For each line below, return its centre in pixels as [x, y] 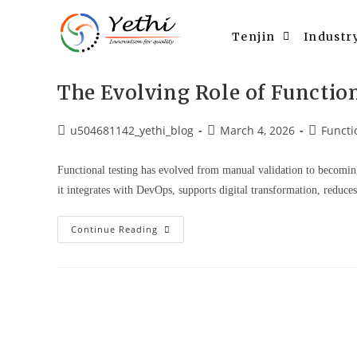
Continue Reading [114, 229]
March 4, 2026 [257, 130]
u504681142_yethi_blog [132, 130]
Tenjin [254, 37]
